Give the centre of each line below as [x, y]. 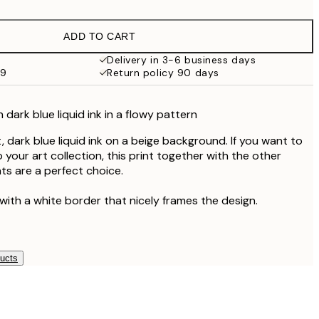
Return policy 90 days [163, 73]
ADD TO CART [100, 36]
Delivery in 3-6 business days [182, 60]
